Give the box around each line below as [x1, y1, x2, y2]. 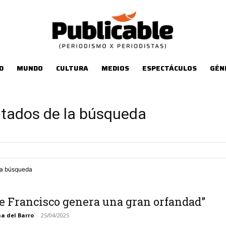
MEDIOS [101, 63, 129, 74]
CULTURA [55, 63, 88, 74]
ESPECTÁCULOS [142, 63, 197, 74]
